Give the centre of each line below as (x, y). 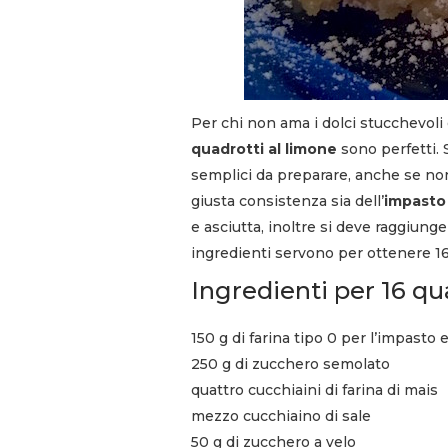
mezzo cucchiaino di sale (281, 415)
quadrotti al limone (264, 148)
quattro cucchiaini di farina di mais (314, 389)
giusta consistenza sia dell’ (287, 200)
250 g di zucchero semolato (290, 363)
